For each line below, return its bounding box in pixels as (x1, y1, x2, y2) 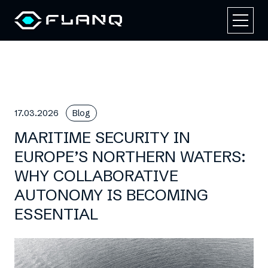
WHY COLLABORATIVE (14, 166, 178, 185)
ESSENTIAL (14, 205, 98, 224)
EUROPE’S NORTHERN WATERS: (14, 147, 246, 166)
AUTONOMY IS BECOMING (14, 185, 208, 205)
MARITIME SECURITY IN (14, 128, 190, 147)
